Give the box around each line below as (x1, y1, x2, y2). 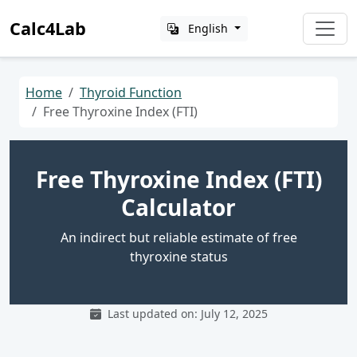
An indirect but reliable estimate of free (60, 229, 297, 246)
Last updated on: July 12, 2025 (104, 306, 268, 321)
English (188, 21, 229, 36)
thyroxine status (129, 248, 228, 265)
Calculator (121, 192, 236, 222)
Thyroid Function (80, 84, 182, 101)
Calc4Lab (10, 16, 86, 40)
